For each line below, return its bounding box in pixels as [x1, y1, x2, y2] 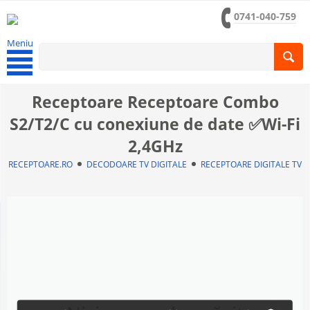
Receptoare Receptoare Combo [31, 91, 279, 113]
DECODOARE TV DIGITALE [86, 158, 187, 170]
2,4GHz [127, 135, 183, 157]
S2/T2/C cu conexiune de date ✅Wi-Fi [10, 113, 300, 135]
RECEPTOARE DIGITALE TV [201, 158, 302, 170]
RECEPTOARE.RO [8, 158, 73, 170]
